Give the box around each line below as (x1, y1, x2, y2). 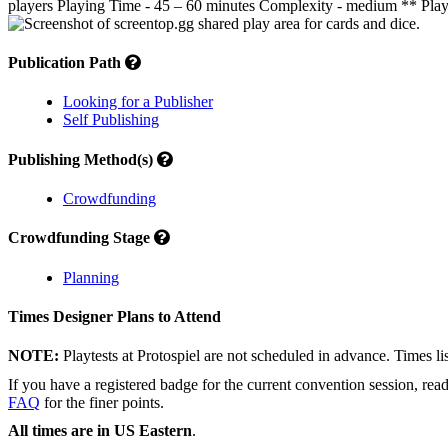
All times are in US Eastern (8, 422, 192, 440)
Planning (63, 268, 119, 286)
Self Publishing (63, 111, 159, 129)
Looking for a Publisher (63, 93, 213, 111)
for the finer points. (40, 393, 164, 411)
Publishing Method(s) (8, 150, 157, 168)
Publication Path (8, 54, 125, 72)
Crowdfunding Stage (8, 229, 154, 247)
